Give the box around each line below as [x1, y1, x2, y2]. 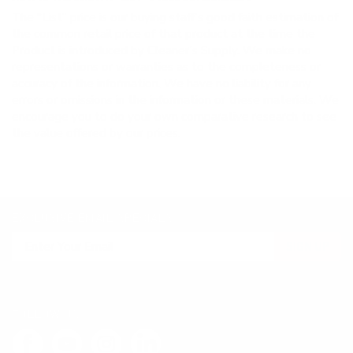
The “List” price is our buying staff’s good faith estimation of [12, 9, 338, 25]
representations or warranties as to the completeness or [12, 59, 321, 75]
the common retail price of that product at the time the [12, 26, 315, 42]
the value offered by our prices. [12, 125, 180, 141]
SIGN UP [286, 238, 329, 254]
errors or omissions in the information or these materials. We [12, 92, 339, 108]
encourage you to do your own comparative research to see [12, 109, 336, 124]
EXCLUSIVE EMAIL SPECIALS [12, 210, 173, 225]
